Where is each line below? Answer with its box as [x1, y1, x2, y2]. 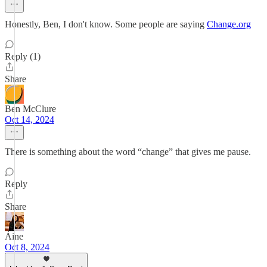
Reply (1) [5, 51, 41, 61]
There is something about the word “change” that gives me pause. [5, 147, 251, 157]
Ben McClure [5, 104, 56, 114]
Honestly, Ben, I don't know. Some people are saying [5, 19, 207, 29]
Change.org [207, 19, 251, 29]
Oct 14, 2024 [5, 114, 54, 125]
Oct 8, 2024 [5, 242, 49, 252]
